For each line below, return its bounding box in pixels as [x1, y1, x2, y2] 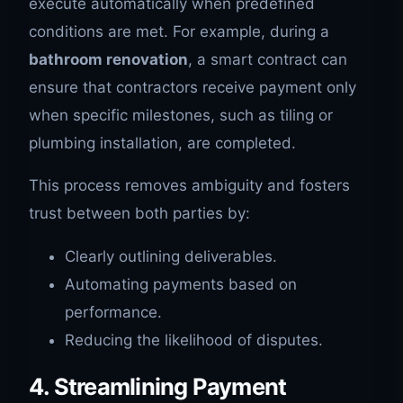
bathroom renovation [29, 50, 188, 69]
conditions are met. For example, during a [29, 22, 329, 41]
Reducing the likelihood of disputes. [65, 331, 323, 350]
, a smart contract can [188, 50, 347, 69]
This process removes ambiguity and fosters [29, 176, 350, 195]
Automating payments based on [65, 275, 297, 294]
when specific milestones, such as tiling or [29, 106, 333, 125]
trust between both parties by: [29, 204, 250, 223]
